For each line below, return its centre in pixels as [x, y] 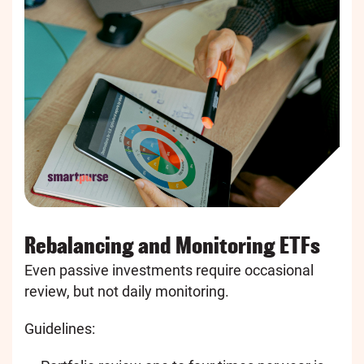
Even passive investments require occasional [169, 271]
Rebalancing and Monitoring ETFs [172, 246]
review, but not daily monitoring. [127, 292]
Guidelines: [60, 329]
